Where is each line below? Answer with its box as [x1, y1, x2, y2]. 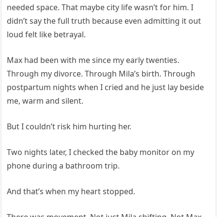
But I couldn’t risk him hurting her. [7, 121, 132, 132]
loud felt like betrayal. [7, 29, 86, 40]
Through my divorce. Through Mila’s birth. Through [7, 68, 196, 79]
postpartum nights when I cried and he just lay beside [7, 81, 204, 93]
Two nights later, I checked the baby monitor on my [7, 146, 195, 157]
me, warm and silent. [7, 95, 84, 106]
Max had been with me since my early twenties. [7, 54, 180, 65]
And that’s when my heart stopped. [7, 186, 136, 197]
